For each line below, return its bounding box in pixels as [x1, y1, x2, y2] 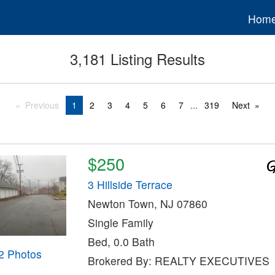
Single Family [87, 215, 153, 231]
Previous [25, 99, 59, 112]
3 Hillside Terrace [87, 177, 172, 193]
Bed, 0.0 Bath [87, 234, 155, 250]
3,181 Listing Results [70, 48, 205, 70]
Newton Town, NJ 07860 [87, 196, 207, 212]
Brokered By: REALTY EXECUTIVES [87, 253, 269, 269]
